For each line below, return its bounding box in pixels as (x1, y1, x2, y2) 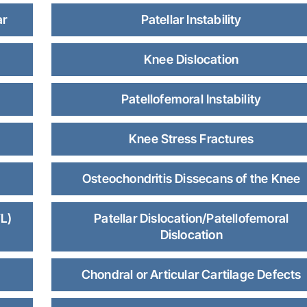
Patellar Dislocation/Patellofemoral (94, 211, 289, 225)
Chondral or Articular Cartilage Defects (81, 267, 302, 282)
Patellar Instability (140, 12, 242, 27)
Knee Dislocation (144, 52, 239, 66)
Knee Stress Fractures (129, 132, 254, 146)
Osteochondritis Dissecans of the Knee (82, 171, 301, 186)
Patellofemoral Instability (121, 92, 262, 106)
